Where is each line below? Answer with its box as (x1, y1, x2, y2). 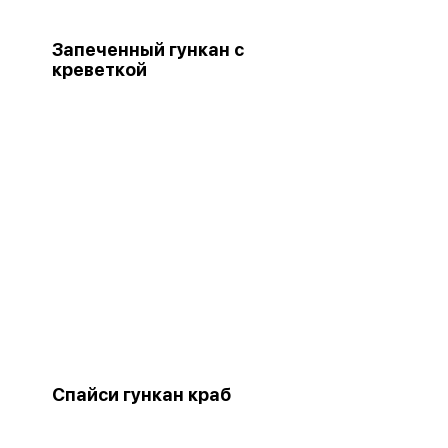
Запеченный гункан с (52, 38, 244, 60)
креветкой (52, 58, 147, 80)
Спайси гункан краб (52, 383, 231, 405)
